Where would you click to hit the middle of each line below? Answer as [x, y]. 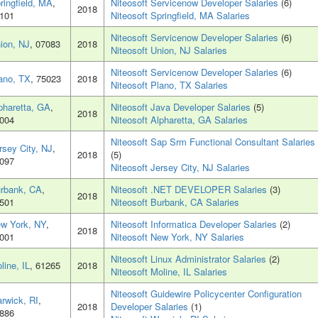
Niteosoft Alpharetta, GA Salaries [179, 120]
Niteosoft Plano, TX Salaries [169, 85]
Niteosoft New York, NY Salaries [177, 237]
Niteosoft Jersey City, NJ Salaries [180, 168]
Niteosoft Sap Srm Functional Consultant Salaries [213, 142]
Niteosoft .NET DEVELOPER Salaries [190, 190]
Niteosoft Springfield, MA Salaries [180, 16]
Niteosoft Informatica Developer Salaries [195, 224]
